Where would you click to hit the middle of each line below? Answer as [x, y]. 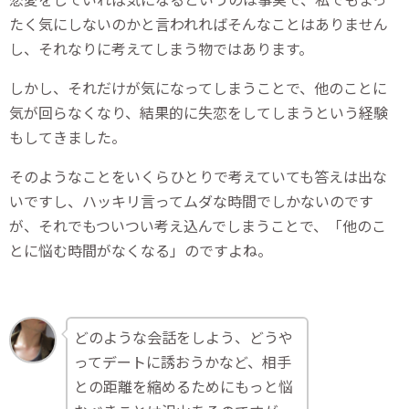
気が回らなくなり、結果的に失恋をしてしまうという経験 [199, 112]
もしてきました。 [68, 136]
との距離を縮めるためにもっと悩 [184, 386]
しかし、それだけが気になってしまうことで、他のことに [198, 87]
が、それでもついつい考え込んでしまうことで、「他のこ [198, 225]
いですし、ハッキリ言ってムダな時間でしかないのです [191, 200]
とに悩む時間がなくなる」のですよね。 [141, 250]
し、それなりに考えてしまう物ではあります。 [161, 48]
